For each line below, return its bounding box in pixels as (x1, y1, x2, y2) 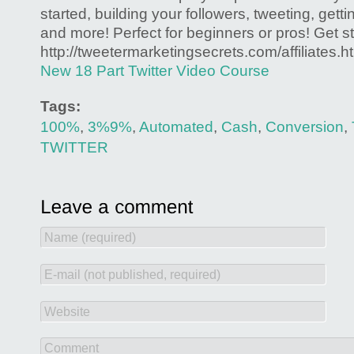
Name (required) (44, 231, 136, 245)
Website (44, 304, 90, 318)
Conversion (265, 118, 344, 135)
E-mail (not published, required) (44, 267, 220, 281)
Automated (139, 118, 213, 135)
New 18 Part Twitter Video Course (40, 62, 269, 80)
